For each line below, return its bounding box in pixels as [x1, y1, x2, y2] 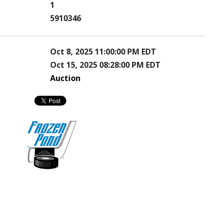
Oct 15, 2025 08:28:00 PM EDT [50, 59, 161, 71]
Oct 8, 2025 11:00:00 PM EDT [50, 46, 156, 57]
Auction [50, 73, 81, 84]
